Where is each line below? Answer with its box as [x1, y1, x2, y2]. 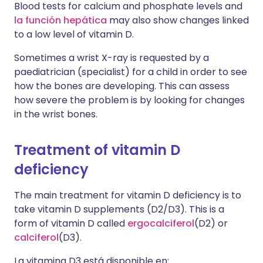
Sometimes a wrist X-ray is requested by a [14, 51, 209, 65]
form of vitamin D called [14, 217, 127, 230]
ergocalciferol [127, 217, 194, 230]
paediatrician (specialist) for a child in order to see [14, 65, 247, 79]
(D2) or [194, 217, 228, 230]
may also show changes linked [107, 14, 249, 27]
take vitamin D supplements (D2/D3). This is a [14, 203, 224, 216]
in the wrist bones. [14, 107, 97, 121]
